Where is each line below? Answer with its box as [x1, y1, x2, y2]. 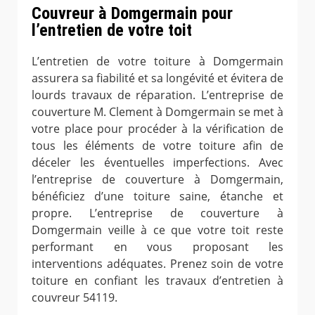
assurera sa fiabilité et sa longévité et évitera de [32, 70, 283, 86]
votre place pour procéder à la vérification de [32, 120, 283, 136]
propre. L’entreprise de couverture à [32, 205, 283, 221]
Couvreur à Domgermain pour [32, 3, 233, 23]
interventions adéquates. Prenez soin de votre [32, 255, 283, 271]
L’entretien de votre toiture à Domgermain [32, 53, 283, 69]
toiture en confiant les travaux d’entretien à [32, 272, 283, 288]
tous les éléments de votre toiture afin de [32, 137, 283, 153]
